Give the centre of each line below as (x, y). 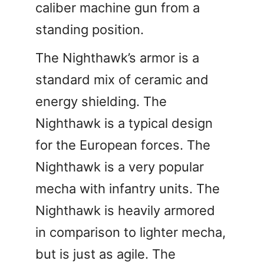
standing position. (90, 29)
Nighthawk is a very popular (120, 166)
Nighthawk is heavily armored (125, 210)
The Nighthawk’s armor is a (117, 57)
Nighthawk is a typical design (124, 123)
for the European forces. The (123, 145)
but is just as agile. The (105, 254)
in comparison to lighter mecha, (131, 232)
